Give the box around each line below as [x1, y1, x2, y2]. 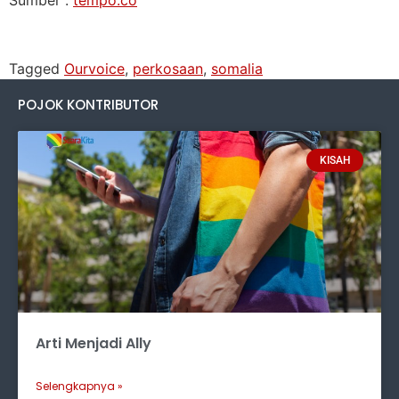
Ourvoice [64, 59, 125, 77]
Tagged [9, 59, 64, 77]
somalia [211, 59, 263, 77]
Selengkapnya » [36, 378, 123, 394]
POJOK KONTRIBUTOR [18, 94, 159, 114]
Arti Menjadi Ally [36, 332, 151, 354]
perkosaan [133, 59, 203, 77]
